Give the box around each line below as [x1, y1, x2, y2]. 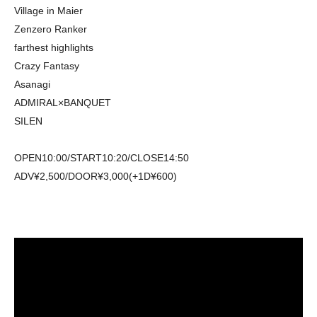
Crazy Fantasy [14, 60, 79, 72]
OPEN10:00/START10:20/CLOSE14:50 [14, 152, 189, 164]
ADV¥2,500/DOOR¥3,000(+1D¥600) [14, 171, 177, 183]
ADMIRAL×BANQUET [14, 97, 111, 109]
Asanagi [14, 79, 50, 91]
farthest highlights [14, 42, 93, 54]
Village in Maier [14, 5, 83, 17]
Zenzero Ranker [14, 23, 87, 35]
